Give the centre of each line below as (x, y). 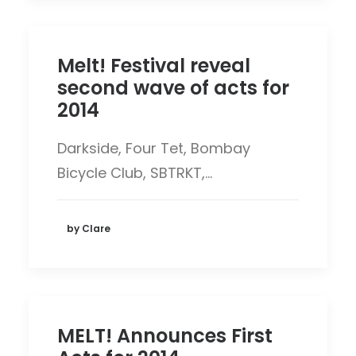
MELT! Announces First (165, 336)
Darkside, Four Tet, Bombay (154, 148)
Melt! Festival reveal (154, 66)
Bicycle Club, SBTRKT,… (135, 173)
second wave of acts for (173, 88)
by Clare (89, 228)
